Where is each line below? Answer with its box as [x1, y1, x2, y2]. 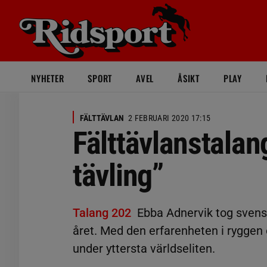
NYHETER [31, 72, 64, 85]
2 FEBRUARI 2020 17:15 [128, 113, 211, 123]
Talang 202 [73, 206, 131, 220]
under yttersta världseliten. [73, 241, 215, 256]
